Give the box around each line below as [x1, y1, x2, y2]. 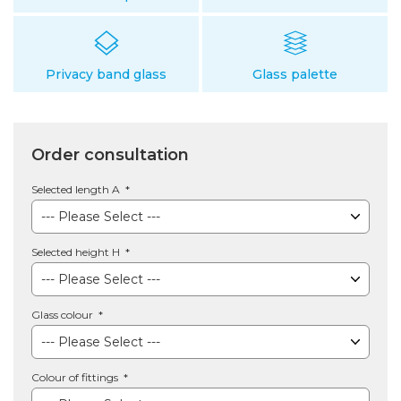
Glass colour [31, 308, 96, 322]
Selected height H [31, 245, 123, 260]
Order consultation [31, 145, 189, 166]
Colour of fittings [31, 371, 121, 385]
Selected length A [31, 183, 123, 197]
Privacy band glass [46, 66, 166, 83]
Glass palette [252, 66, 337, 83]
